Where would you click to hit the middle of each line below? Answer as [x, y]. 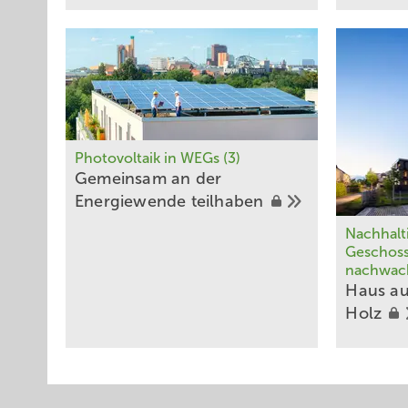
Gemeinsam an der [148, 179]
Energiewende [133, 202]
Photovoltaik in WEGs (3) [158, 158]
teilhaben [229, 202]
